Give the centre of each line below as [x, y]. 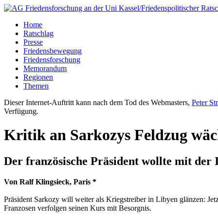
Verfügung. [21, 111]
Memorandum [45, 68]
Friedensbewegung [53, 51]
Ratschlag [38, 33]
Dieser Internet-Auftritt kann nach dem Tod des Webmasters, [98, 102]
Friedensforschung [52, 60]
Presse [33, 42]
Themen [36, 86]
